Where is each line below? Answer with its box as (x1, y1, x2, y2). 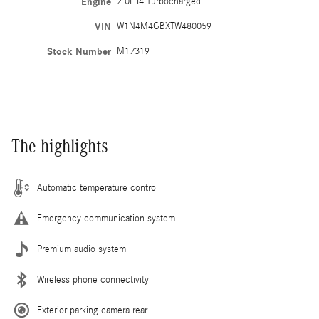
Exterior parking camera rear (37, 304, 147, 316)
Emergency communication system (37, 212, 175, 224)
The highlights (11, 135, 108, 157)
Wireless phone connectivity (37, 273, 149, 286)
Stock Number (46, 45, 111, 58)
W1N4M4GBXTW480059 (116, 20, 211, 32)
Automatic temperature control (37, 182, 158, 194)
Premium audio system (37, 243, 126, 255)
